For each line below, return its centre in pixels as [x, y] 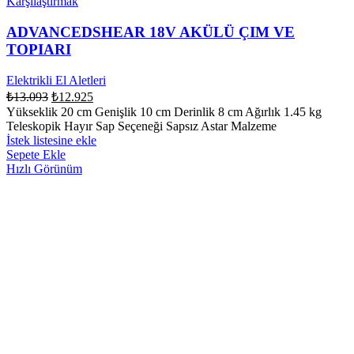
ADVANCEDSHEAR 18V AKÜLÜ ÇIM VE [151, 32]
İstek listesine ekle [51, 140]
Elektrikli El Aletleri [56, 80]
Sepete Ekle [36, 154]
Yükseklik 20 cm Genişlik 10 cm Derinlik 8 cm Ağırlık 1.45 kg [164, 111]
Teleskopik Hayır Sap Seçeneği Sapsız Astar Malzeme [145, 126]
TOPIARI [39, 50]
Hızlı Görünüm [44, 168]
